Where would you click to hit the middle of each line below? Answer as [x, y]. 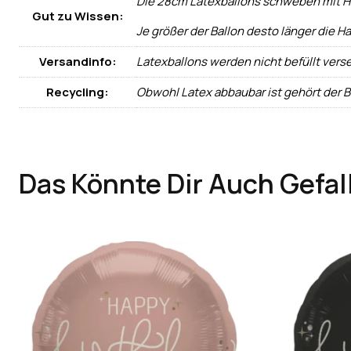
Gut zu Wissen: [78, 16]
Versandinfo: [78, 61]
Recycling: [78, 92]
